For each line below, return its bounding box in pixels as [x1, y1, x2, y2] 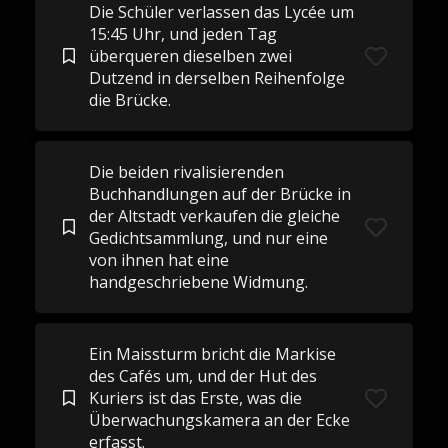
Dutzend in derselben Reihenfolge [88, 67, 345, 89]
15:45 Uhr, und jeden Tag [88, 23, 277, 45]
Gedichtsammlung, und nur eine [88, 227, 328, 249]
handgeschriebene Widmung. [88, 271, 308, 293]
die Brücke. [88, 89, 171, 111]
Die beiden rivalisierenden [88, 161, 284, 183]
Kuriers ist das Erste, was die [88, 387, 302, 409]
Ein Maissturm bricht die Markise [88, 343, 336, 365]
